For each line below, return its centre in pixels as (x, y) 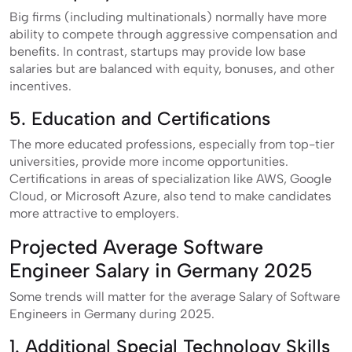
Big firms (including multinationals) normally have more (168, 16)
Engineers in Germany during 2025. (112, 313)
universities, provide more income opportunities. (149, 161)
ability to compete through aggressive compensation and (174, 34)
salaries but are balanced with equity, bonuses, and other (172, 68)
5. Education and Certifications (140, 118)
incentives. (40, 86)
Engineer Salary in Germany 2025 (161, 270)
